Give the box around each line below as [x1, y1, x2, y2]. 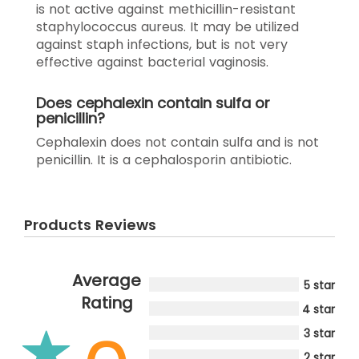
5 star [304, 276, 335, 293]
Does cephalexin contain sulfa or [36, 92, 270, 113]
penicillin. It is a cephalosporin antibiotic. [36, 150, 292, 169]
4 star [302, 301, 335, 317]
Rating [80, 291, 133, 314]
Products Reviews [24, 214, 156, 235]
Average [72, 268, 141, 292]
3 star [304, 325, 335, 341]
